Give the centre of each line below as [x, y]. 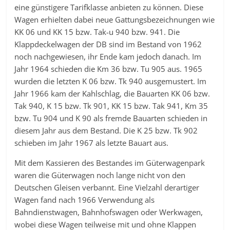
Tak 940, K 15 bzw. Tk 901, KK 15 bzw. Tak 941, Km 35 [111, 106]
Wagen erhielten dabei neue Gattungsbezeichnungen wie [115, 20]
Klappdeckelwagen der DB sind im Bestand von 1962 [108, 44]
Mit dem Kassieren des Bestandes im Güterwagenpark [110, 163]
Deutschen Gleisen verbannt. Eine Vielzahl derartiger [107, 187]
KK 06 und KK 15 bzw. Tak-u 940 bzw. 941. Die [97, 32]
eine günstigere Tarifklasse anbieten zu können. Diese [109, 7]
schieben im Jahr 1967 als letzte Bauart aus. [92, 143]
